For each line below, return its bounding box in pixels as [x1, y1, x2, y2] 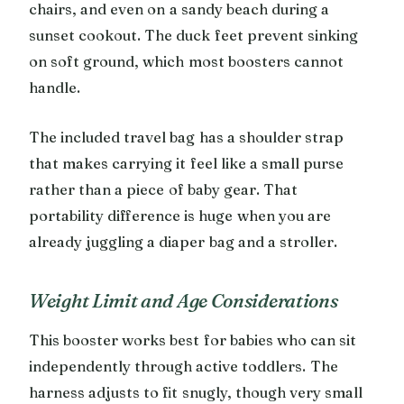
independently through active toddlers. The [29, 356, 338, 375]
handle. [29, 78, 80, 96]
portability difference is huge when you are [29, 206, 331, 225]
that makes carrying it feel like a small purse [29, 153, 344, 172]
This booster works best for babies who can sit [29, 330, 357, 349]
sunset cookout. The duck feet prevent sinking [29, 25, 358, 44]
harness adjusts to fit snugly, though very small [29, 382, 363, 401]
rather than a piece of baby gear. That [29, 179, 298, 198]
